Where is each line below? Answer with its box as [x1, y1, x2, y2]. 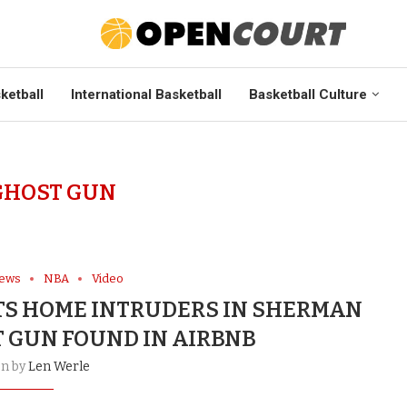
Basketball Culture [249, 86, 367, 104]
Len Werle [27, 359, 90, 375]
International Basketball [71, 86, 222, 104]
